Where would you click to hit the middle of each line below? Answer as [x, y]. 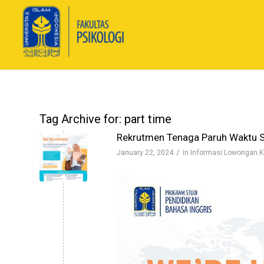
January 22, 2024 [145, 153]
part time [148, 119]
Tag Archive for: [82, 119]
